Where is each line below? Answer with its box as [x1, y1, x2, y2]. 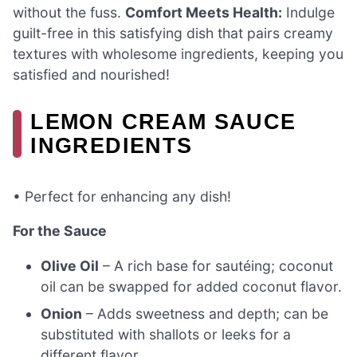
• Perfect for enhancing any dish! [13, 187, 231, 205]
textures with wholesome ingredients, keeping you [13, 45, 343, 63]
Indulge [282, 4, 335, 22]
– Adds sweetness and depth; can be [82, 304, 329, 322]
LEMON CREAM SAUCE [30, 109, 296, 135]
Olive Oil [41, 257, 100, 274]
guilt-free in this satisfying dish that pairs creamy [13, 25, 333, 42]
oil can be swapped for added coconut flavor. [41, 277, 343, 295]
